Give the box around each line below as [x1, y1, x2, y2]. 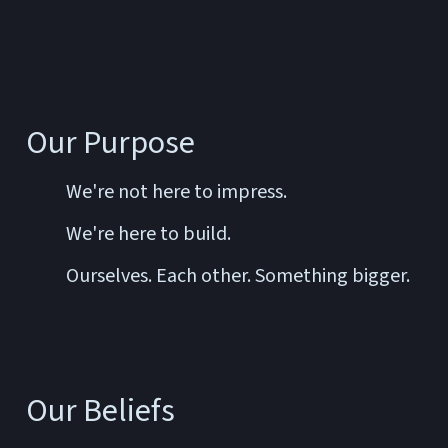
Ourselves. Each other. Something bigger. [65, 262, 410, 291]
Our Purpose [25, 120, 195, 167]
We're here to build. [65, 220, 231, 249]
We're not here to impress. [65, 178, 287, 207]
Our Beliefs [25, 388, 175, 435]
